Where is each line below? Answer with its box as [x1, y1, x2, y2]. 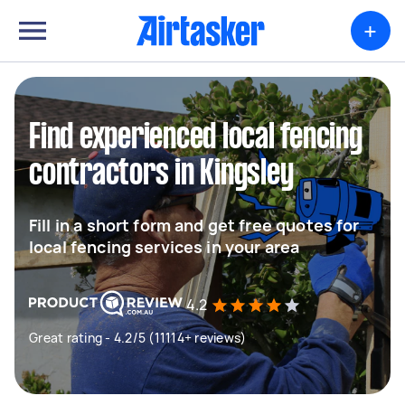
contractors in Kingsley [29, 158, 294, 191]
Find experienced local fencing [29, 122, 363, 155]
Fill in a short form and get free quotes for [29, 214, 360, 236]
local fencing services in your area [29, 236, 300, 258]
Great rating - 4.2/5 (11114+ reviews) [29, 329, 247, 346]
